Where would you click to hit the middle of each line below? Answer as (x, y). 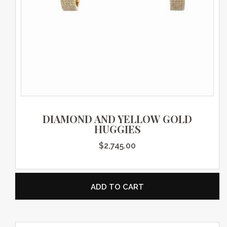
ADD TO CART (117, 187)
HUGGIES (117, 129)
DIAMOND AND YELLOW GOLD (117, 119)
